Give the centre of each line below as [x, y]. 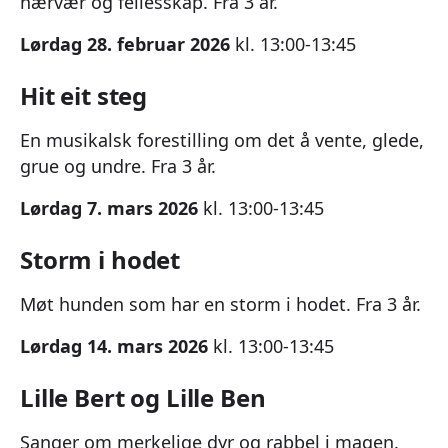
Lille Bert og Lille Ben [143, 397]
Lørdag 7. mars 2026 [109, 207]
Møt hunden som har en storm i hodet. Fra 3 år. [220, 303]
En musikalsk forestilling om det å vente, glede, [222, 139]
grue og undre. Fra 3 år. [118, 165]
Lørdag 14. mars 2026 [114, 345]
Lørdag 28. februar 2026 [125, 43]
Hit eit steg [84, 95]
